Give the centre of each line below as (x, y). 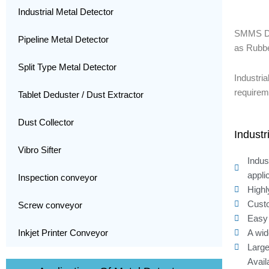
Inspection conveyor (58, 177)
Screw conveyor (50, 205)
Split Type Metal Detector (67, 67)
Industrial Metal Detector (66, 12)
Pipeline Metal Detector (63, 39)
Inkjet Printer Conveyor (63, 233)
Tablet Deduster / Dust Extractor (81, 95)
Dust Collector (46, 122)
